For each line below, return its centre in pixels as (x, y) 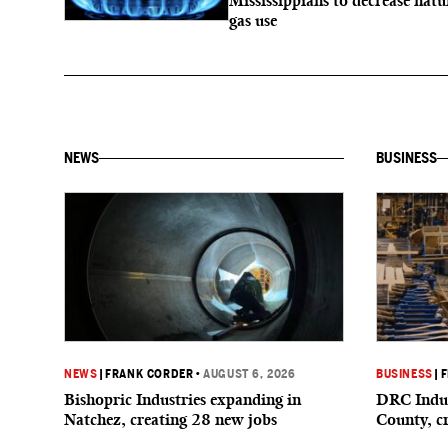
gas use (253, 20)
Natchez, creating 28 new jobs (170, 419)
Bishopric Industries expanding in (182, 399)
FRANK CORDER (149, 374)
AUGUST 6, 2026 (249, 374)
